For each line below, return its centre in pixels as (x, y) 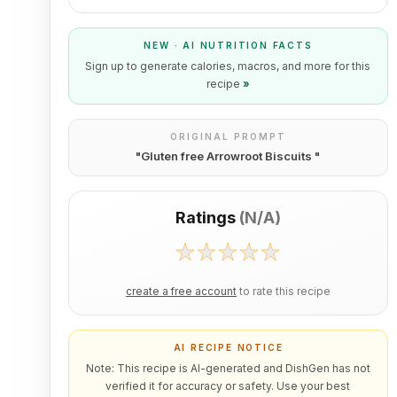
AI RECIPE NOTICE (228, 347)
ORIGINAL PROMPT (228, 136)
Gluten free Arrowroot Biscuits (228, 156)
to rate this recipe (284, 292)
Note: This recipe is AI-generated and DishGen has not (228, 368)
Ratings (205, 218)
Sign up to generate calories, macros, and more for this (228, 66)
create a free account (181, 292)
